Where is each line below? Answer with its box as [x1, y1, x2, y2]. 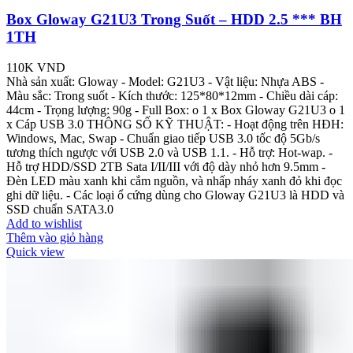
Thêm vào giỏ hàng [6, 230, 103, 244]
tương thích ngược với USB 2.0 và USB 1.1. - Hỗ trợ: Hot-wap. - [6, 145, 333, 159]
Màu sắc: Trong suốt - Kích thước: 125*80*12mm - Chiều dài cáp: [6, 88, 338, 102]
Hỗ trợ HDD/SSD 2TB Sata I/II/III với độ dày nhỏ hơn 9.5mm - [6, 159, 325, 173]
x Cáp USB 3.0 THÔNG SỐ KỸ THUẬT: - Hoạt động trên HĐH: [6, 117, 344, 131]
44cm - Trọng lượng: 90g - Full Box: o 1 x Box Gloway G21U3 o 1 [6, 102, 345, 117]
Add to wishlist [6, 216, 82, 230]
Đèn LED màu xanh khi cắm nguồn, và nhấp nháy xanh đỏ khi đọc [6, 173, 342, 188]
